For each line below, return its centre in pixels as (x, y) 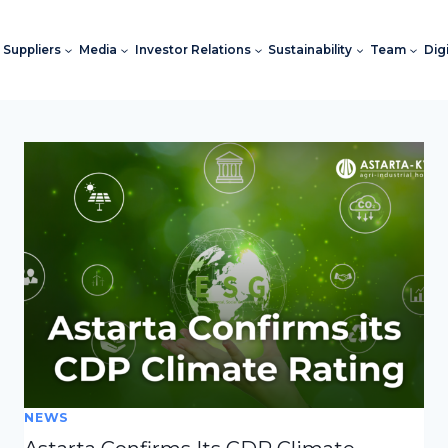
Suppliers (31, 49)
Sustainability (310, 49)
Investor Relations (192, 49)
